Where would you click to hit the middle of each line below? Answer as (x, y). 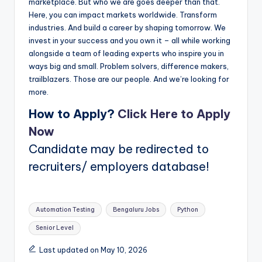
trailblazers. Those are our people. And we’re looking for (129, 79)
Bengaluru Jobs (136, 209)
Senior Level (55, 228)
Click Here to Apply (174, 114)
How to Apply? (73, 114)
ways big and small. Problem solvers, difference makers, (129, 66)
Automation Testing (65, 209)
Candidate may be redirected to (119, 149)
